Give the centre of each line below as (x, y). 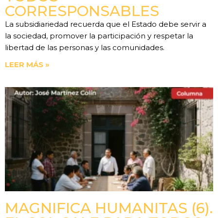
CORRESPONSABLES (82, 11)
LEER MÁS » (27, 65)
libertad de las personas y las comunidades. (85, 48)
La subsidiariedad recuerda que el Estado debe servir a (106, 24)
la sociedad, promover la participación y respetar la (99, 36)
